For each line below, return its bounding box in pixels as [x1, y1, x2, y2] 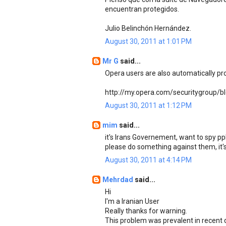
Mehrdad [102, 176, 135, 184]
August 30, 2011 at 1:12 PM [105, 101, 192, 109]
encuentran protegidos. [105, 5, 179, 13]
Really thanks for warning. [105, 207, 187, 215]
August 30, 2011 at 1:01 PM [105, 37, 192, 45]
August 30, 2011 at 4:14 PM [105, 156, 192, 164]
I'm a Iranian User [105, 197, 159, 205]
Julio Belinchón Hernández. [105, 24, 191, 32]
